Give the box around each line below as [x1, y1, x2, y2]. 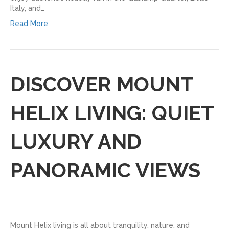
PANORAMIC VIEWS [10, 157, 200, 182]
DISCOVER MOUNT [10, 72, 193, 96]
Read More [10, 19, 48, 28]
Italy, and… [10, 4, 44, 12]
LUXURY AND [10, 129, 142, 153]
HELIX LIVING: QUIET [10, 100, 214, 125]
